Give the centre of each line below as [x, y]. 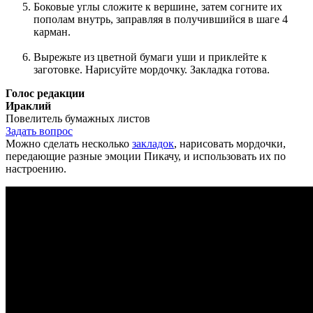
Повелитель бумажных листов [78, 118]
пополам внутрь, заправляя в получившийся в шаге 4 [161, 19]
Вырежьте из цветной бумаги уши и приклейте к [150, 57]
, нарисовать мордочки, [230, 143]
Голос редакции [45, 93]
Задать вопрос [39, 131]
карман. [52, 31]
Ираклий [28, 105]
